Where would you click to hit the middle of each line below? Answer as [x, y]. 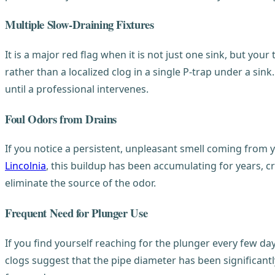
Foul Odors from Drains [61, 118]
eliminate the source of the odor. [80, 183]
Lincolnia [25, 166]
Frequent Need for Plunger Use [76, 213]
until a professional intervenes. [77, 89]
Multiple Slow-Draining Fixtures [79, 25]
